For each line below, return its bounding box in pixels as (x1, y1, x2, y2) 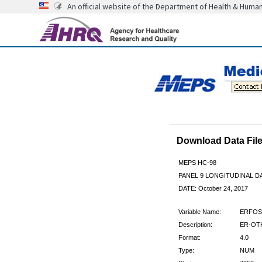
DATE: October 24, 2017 (178, 184, 248, 192)
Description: (178, 220, 212, 228)
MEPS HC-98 (178, 158, 216, 166)
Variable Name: (178, 208, 221, 215)
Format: (178, 233, 201, 241)
